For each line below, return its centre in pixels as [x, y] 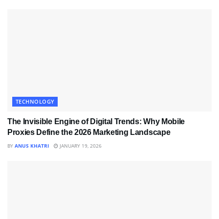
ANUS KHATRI [32, 146]
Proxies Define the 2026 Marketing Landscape [89, 132]
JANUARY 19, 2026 [80, 146]
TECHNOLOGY [35, 102]
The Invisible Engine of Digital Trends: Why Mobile [96, 122]
